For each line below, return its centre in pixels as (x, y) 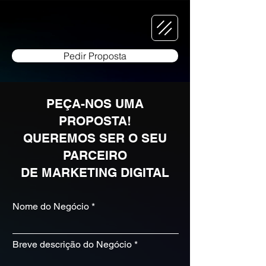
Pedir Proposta (95, 56)
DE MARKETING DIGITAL (95, 172)
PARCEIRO (95, 155)
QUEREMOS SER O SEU (95, 138)
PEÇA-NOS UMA (95, 104)
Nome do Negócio (51, 206)
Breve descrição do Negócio (72, 244)
